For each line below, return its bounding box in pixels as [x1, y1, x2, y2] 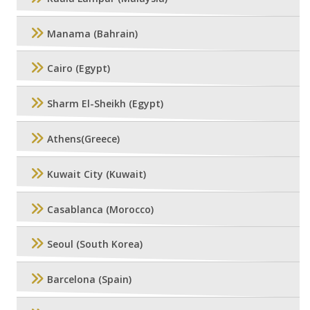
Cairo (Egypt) [47, 62, 110, 75]
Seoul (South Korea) [47, 237, 143, 251]
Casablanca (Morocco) [47, 202, 154, 216]
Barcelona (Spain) [47, 273, 131, 286]
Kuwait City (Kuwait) [47, 167, 146, 181]
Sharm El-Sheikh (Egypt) [47, 97, 163, 111]
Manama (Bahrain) [47, 27, 138, 41]
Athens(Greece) [47, 132, 120, 146]
